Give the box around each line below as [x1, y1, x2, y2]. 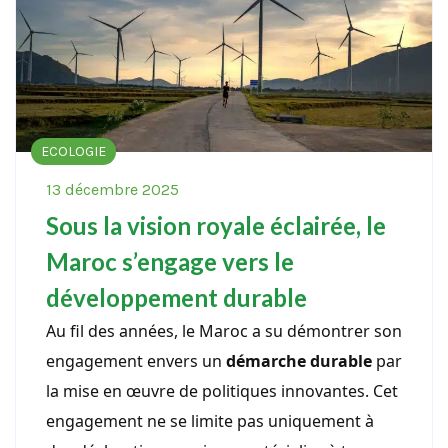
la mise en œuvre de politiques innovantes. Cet [46, 380, 398, 403]
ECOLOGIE [41, 143, 106, 161]
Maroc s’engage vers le [46, 247, 294, 277]
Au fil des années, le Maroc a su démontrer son [46, 320, 402, 343]
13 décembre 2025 [46, 180, 179, 200]
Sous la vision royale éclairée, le [46, 211, 386, 241]
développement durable [46, 283, 307, 313]
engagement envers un [46, 350, 226, 373]
